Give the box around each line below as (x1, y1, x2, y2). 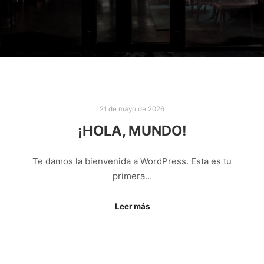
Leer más (114, 201, 150, 211)
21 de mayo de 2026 (100, 105, 164, 113)
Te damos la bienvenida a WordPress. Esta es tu (32, 156, 232, 167)
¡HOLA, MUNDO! (77, 121, 187, 139)
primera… (112, 170, 152, 182)
